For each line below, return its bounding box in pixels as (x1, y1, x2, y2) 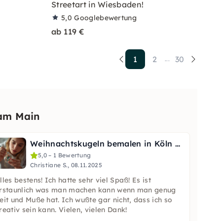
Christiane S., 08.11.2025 (30, 161, 102, 169)
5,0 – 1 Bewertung (38, 151, 91, 159)
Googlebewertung (74, 13, 137, 22)
